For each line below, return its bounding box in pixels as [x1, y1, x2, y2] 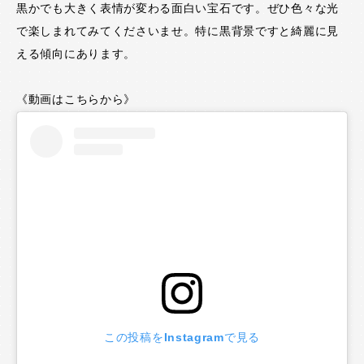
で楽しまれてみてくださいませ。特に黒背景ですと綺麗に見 [16, 25, 339, 37]
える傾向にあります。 [16, 48, 136, 60]
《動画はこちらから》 [16, 93, 136, 106]
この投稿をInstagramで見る [104, 331, 260, 344]
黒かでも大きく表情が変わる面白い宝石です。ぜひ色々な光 [16, 2, 339, 15]
